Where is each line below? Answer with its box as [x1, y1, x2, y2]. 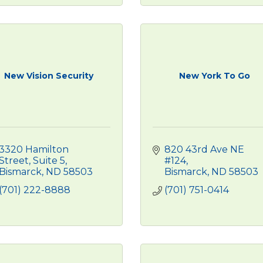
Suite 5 [32, 155, 65, 166]
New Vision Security [4, 70, 93, 81]
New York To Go [178, 70, 250, 81]
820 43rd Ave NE [164, 144, 244, 155]
